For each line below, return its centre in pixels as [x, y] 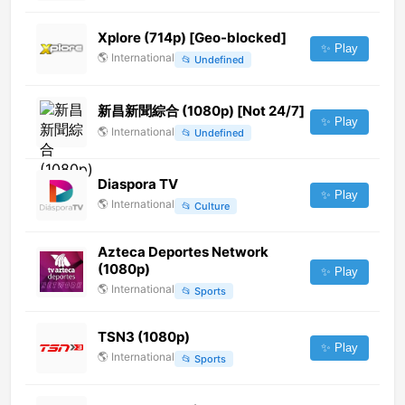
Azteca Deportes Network [183, 252]
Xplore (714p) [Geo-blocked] [192, 38]
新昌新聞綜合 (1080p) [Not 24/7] [201, 110]
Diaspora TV [138, 184]
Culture [212, 206]
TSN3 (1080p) [144, 337]
